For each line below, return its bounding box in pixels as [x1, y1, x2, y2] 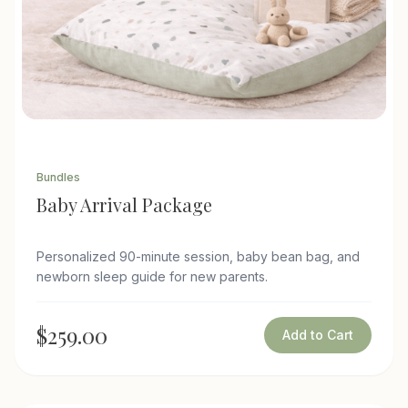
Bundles [36, 169, 80, 184]
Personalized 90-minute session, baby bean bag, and [36, 248, 360, 264]
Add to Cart [282, 326, 353, 342]
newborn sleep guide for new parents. [36, 268, 268, 284]
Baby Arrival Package [36, 191, 212, 217]
